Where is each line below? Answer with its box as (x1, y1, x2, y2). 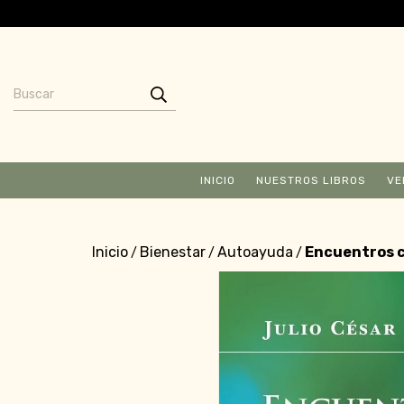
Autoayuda (217, 243, 293, 261)
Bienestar (140, 243, 206, 261)
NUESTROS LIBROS (255, 173, 366, 187)
